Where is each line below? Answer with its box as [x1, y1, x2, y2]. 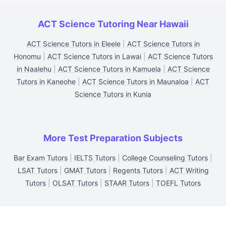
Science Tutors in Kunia [75, 90, 151, 98]
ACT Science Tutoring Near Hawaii [37, 19, 189, 29]
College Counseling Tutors [122, 153, 208, 162]
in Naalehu [16, 65, 51, 73]
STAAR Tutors [104, 179, 149, 187]
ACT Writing [169, 166, 209, 175]
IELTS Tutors [74, 153, 116, 162]
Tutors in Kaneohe [17, 77, 76, 86]
